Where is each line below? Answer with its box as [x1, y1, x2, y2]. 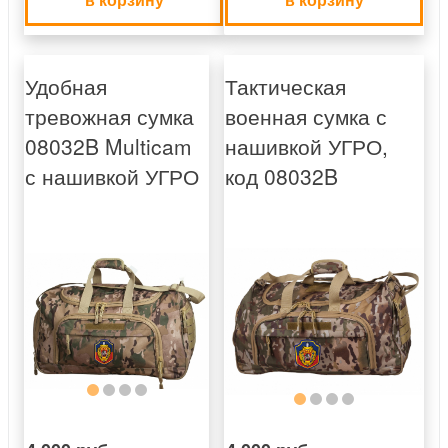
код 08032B [225, 161, 338, 192]
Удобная [25, 71, 107, 102]
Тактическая [225, 71, 346, 102]
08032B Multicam [25, 131, 192, 162]
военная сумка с [225, 101, 387, 132]
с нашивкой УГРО [25, 161, 199, 192]
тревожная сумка [25, 101, 194, 132]
